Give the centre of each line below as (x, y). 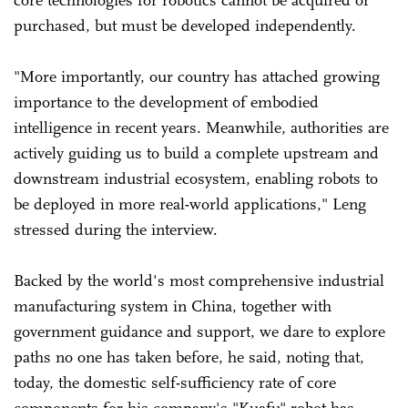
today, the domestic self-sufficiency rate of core (175, 382)
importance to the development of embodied (166, 102)
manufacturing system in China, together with (173, 306)
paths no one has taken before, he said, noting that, (189, 357)
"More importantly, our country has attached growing (197, 76)
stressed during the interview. (116, 229)
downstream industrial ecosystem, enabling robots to (196, 178)
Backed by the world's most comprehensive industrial (199, 280)
